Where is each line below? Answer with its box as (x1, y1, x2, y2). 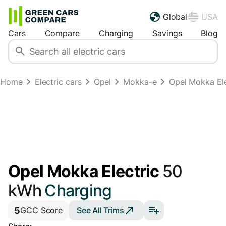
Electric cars (34, 77, 82, 87)
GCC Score (20, 205, 63, 216)
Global (162, 12, 188, 22)
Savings (152, 28, 182, 39)
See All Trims (77, 205, 124, 215)
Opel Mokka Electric (8, 161, 162, 182)
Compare (44, 28, 80, 39)
